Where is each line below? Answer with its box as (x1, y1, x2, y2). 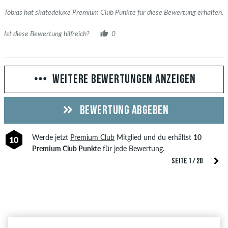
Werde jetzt (32, 132, 70, 141)
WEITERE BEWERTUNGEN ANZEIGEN (52, 73, 196, 86)
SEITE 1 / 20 (172, 157, 203, 165)
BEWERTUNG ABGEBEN (77, 104, 168, 117)
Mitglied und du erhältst (114, 132, 193, 141)
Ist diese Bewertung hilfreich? (4, 28, 90, 38)
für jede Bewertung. (100, 144, 164, 153)
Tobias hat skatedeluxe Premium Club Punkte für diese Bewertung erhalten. (4, 7, 223, 16)
